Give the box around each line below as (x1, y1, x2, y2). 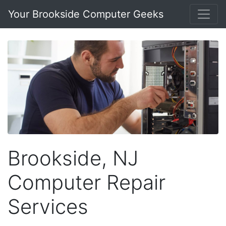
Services (8, 194, 88, 219)
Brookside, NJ (8, 145, 138, 171)
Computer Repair (8, 169, 165, 195)
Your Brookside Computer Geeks (8, 8, 163, 20)
